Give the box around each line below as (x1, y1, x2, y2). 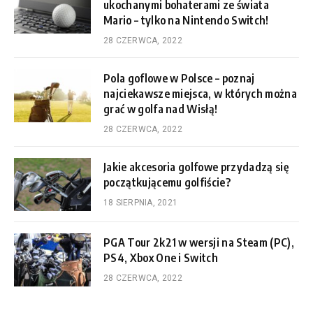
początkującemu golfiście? (103, 175, 231, 190)
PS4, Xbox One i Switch (103, 251, 219, 265)
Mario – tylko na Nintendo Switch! (103, 13, 269, 28)
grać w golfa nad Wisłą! (103, 102, 218, 117)
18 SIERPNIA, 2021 (103, 198, 178, 208)
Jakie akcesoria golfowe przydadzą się (103, 160, 289, 175)
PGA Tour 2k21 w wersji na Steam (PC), (103, 235, 294, 250)
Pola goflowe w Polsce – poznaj (103, 71, 255, 86)
